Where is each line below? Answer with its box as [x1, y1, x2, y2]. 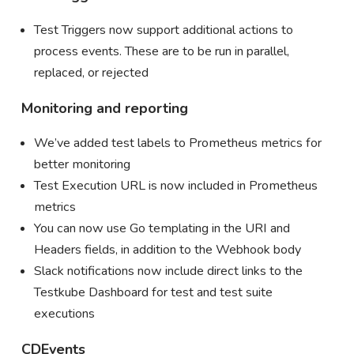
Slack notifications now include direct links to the [33, 262, 303, 280]
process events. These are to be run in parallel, [33, 42, 289, 60]
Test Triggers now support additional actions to [33, 21, 293, 39]
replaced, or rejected [33, 63, 149, 81]
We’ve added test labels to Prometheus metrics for [33, 134, 322, 152]
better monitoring [33, 155, 130, 173]
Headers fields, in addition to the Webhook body [33, 240, 301, 258]
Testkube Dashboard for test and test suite [33, 283, 273, 301]
